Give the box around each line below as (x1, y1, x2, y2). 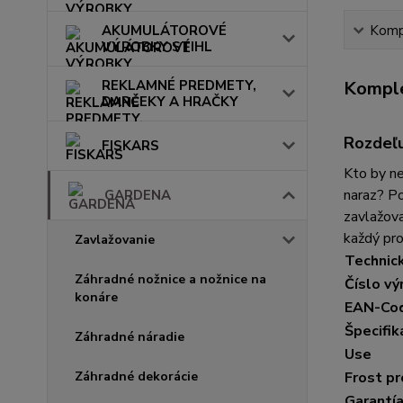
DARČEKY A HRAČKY (102, 93, 238, 112)
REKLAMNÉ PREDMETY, (102, 76, 256, 95)
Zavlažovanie (75, 231, 155, 249)
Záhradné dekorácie (75, 368, 198, 386)
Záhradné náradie (75, 328, 184, 346)
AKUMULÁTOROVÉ (102, 22, 227, 40)
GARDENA (104, 186, 171, 205)
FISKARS (102, 137, 159, 156)
